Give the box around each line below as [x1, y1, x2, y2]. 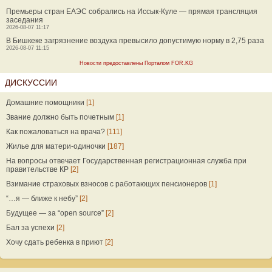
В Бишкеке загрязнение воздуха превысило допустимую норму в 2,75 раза [6, 36, 264, 45]
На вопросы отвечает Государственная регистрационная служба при [6, 157, 246, 165]
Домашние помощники [6, 98, 84, 107]
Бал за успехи [6, 223, 55, 232]
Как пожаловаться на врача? [6, 127, 105, 136]
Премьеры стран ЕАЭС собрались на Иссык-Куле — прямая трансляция [6, 7, 257, 16]
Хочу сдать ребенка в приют [6, 238, 103, 246]
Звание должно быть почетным [6, 113, 114, 121]
